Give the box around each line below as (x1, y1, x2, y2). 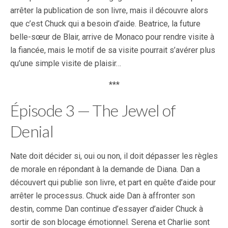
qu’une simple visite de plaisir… (10, 59, 121, 68)
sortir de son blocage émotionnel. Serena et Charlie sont (10, 217, 210, 227)
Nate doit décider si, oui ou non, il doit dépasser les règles (10, 151, 218, 161)
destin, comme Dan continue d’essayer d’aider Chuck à (10, 204, 203, 214)
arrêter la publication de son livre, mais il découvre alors (10, 6, 208, 15)
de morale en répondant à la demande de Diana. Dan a (10, 164, 200, 174)
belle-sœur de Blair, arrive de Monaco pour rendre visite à (10, 32, 214, 42)
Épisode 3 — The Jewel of (10, 100, 176, 120)
